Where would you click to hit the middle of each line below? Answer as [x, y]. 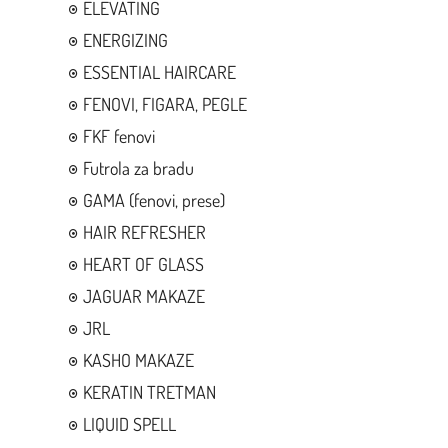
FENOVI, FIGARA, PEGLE [164, 104]
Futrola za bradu [138, 168]
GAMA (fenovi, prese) [153, 200]
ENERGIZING [125, 40]
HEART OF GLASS [143, 264]
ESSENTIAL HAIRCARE [159, 72]
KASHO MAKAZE [138, 360]
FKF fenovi [118, 136]
